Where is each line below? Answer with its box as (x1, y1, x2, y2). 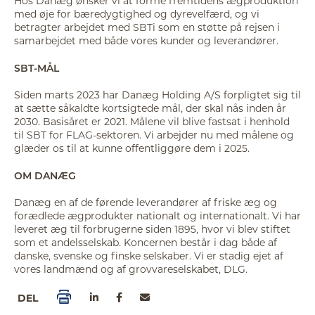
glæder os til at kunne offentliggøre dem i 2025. (14, 141, 250, 155)
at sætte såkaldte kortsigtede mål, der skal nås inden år (14, 101, 286, 115)
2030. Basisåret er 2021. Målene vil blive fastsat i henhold (14, 115, 290, 129)
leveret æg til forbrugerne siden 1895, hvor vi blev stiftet (14, 222, 290, 236)
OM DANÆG (14, 168, 76, 182)
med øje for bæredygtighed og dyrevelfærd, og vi (14, 7, 259, 20)
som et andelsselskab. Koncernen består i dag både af (14, 236, 277, 250)
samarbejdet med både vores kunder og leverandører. (14, 34, 278, 47)
